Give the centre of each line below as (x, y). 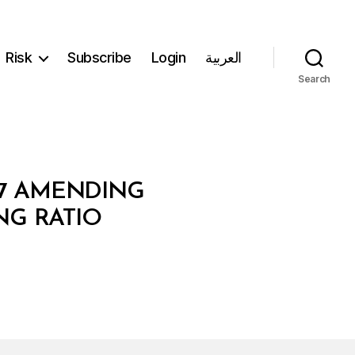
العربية (223, 58)
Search (314, 78)
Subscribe (99, 58)
